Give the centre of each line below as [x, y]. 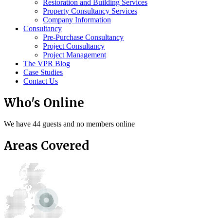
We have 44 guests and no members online [69, 124]
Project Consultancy [74, 46]
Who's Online [44, 103]
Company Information [77, 19]
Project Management [74, 54]
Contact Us [41, 81]
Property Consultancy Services [90, 11]
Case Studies [43, 72]
